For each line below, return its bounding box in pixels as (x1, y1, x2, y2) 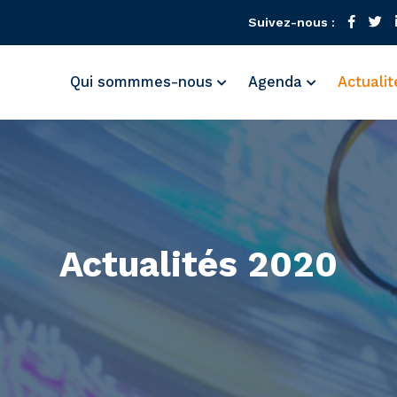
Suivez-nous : (248, 15, 335, 29)
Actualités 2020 (59, 244, 338, 285)
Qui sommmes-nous (70, 74, 217, 90)
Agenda (248, 74, 307, 90)
